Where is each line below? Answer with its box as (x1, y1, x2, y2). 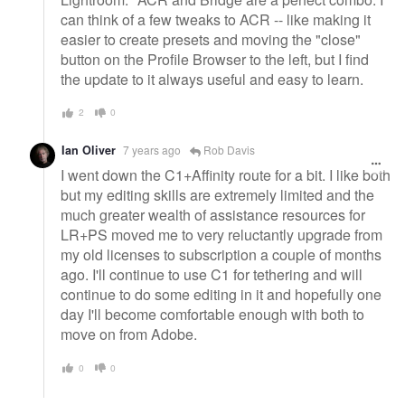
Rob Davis (201, 141, 255, 157)
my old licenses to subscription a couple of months (61, 244, 381, 266)
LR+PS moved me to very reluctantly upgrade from (61, 224, 382, 246)
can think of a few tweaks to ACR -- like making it (61, 9, 371, 31)
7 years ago (123, 141, 181, 157)
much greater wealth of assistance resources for (61, 204, 365, 226)
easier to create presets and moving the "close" (61, 29, 361, 51)
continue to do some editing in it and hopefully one (61, 284, 381, 306)
